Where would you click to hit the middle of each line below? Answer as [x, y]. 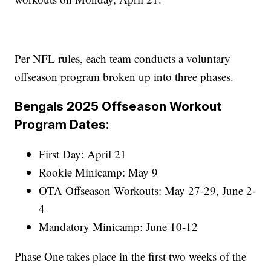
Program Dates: [62, 125]
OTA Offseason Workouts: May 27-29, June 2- [148, 191]
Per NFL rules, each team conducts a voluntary [123, 59]
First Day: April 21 [83, 154]
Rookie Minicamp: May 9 [99, 172]
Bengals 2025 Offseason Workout [118, 106]
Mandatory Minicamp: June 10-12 [119, 227]
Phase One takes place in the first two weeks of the [131, 256]
